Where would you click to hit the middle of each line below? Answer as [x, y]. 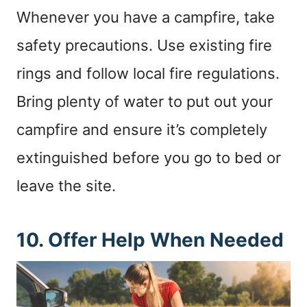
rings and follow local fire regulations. [148, 73]
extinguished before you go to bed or [149, 157]
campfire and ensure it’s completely [142, 129]
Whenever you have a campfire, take [146, 17]
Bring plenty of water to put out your [145, 101]
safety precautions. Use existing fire [144, 45]
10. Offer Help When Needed [150, 240]
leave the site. [66, 185]
